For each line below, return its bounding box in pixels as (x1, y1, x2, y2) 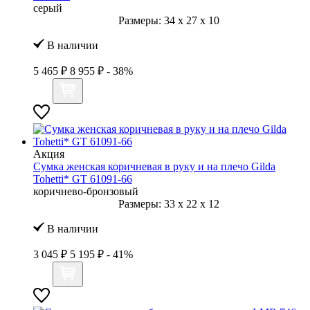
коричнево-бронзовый (33, 185, 138, 197)
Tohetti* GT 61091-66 (33, 172, 132, 185)
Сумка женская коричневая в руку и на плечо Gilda (33, 160, 275, 172)
